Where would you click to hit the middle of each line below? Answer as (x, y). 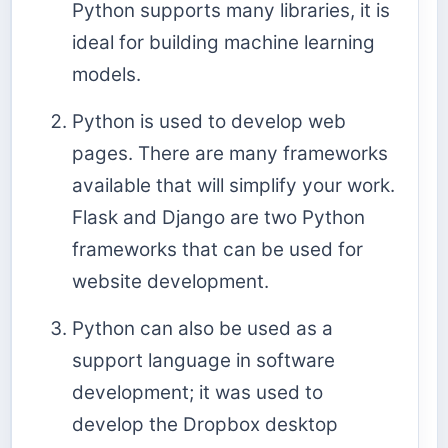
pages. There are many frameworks (230, 154)
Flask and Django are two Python (218, 218)
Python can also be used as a (202, 329)
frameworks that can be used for (217, 250)
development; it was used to (197, 393)
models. (106, 74)
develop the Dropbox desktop (205, 425)
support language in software (203, 361)
